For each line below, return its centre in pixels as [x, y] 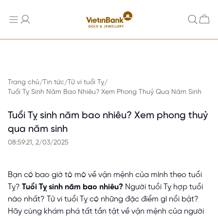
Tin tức [54, 82]
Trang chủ [24, 82]
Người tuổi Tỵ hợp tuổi [163, 187]
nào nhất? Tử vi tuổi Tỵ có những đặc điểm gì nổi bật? [103, 200]
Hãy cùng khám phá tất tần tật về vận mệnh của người [106, 212]
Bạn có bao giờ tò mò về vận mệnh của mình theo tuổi [105, 175]
